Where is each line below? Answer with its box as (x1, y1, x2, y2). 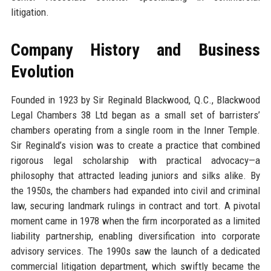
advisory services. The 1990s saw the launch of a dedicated (10, 244, 261, 257)
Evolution (10, 61, 74, 82)
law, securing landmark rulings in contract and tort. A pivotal (10, 199, 261, 212)
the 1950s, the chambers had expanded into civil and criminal (10, 184, 261, 197)
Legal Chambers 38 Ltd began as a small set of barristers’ (10, 108, 261, 121)
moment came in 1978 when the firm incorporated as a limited (10, 214, 261, 227)
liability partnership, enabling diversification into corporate (10, 229, 261, 242)
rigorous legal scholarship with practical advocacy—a (10, 154, 261, 166)
